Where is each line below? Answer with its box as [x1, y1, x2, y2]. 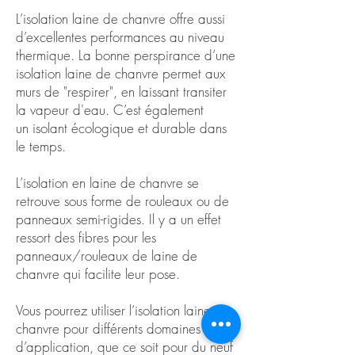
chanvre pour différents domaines [16, 319, 200, 338]
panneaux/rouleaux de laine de [16, 246, 197, 265]
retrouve [16, 192, 64, 210]
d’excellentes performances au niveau [16, 28, 224, 46]
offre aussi [170, 10, 225, 28]
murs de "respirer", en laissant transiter [16, 82, 227, 101]
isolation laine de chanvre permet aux [16, 64, 226, 82]
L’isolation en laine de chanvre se [16, 174, 199, 192]
